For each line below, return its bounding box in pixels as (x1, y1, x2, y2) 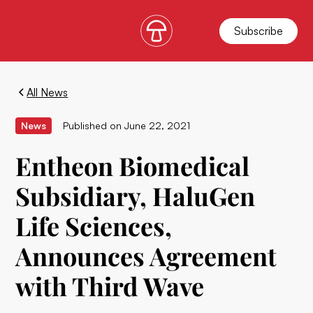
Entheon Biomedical (15, 149, 250, 182)
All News (27, 85, 68, 99)
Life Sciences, (15, 209, 173, 242)
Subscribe (233, 23, 283, 38)
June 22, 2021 (124, 119, 191, 131)
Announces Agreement (15, 239, 277, 272)
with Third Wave (15, 269, 205, 303)
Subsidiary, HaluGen (15, 179, 256, 212)
